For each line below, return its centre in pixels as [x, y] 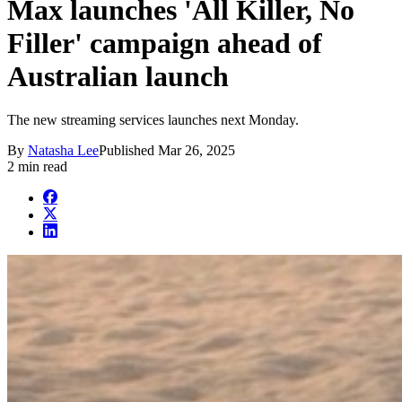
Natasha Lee [63, 151]
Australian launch [118, 76]
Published [128, 151]
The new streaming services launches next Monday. [153, 120]
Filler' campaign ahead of [165, 43]
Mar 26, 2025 [197, 151]
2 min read [37, 167]
